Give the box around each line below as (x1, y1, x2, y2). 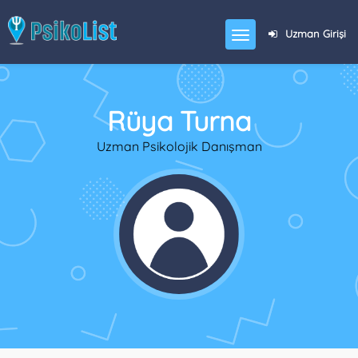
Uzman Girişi (285, 27, 346, 40)
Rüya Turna (107, 104, 251, 138)
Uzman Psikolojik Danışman (96, 138, 262, 154)
